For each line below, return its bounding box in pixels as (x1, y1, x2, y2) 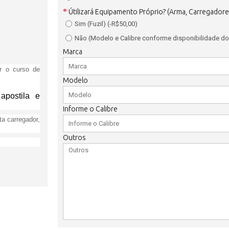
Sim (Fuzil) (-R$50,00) (75, 20, 138, 28)
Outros (63, 133, 86, 142)
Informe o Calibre (63, 105, 118, 113)
